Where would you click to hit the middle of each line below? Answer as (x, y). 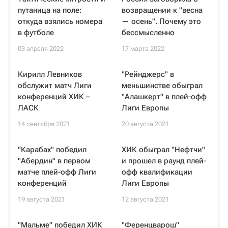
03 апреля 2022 (41, 49)
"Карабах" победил (52, 150)
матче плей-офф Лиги (57, 172)
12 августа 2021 (145, 199)
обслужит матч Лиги (55, 85)
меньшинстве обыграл (162, 85)
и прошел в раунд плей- (164, 161)
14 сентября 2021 (44, 124)
